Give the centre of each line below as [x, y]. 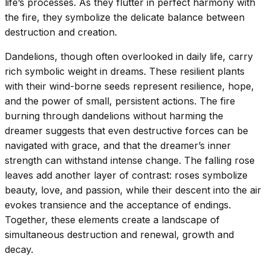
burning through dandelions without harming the [114, 115]
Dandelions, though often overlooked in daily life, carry [129, 56]
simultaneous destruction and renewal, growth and [119, 234]
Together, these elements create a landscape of [112, 219]
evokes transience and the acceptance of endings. [118, 205]
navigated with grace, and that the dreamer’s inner [118, 145]
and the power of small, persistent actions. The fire [120, 101]
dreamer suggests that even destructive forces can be [126, 130]
